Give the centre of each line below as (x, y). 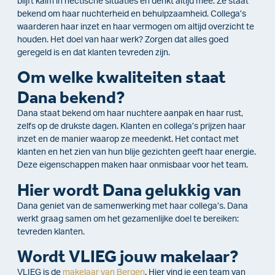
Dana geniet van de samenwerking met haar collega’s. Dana (133, 206)
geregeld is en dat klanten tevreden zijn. (94, 52)
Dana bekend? (71, 98)
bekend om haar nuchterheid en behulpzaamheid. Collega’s (132, 14)
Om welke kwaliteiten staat (122, 77)
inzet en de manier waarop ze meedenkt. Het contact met (128, 140)
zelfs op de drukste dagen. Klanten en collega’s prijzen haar (131, 127)
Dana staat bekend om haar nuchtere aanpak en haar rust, (130, 114)
